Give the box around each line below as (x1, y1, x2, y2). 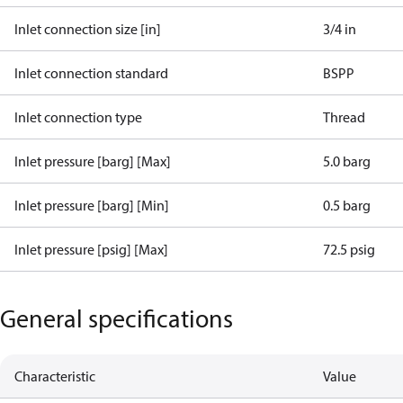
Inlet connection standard (14, 64, 168, 82)
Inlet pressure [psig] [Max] (14, 240, 168, 258)
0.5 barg (323, 196, 372, 214)
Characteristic (14, 367, 95, 385)
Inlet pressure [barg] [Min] (14, 196, 169, 214)
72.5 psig (323, 240, 376, 258)
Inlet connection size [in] (14, 20, 161, 38)
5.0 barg (323, 152, 372, 170)
